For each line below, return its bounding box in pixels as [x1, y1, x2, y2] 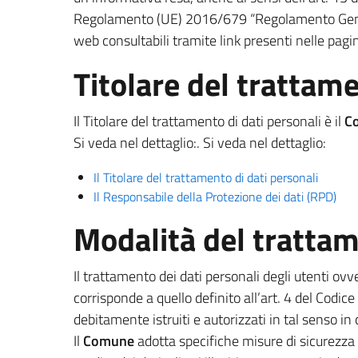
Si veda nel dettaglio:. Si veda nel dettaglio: [74, 132, 326, 153]
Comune [83, 330, 134, 352]
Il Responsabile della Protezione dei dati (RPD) [93, 187, 336, 206]
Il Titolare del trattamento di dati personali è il [74, 110, 344, 132]
